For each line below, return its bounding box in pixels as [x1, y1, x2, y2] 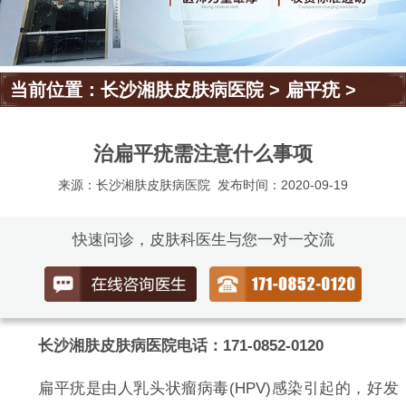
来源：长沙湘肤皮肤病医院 [57, 178, 210, 193]
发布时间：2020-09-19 [217, 178, 349, 193]
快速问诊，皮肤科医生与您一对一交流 [72, 231, 334, 249]
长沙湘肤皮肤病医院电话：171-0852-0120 [37, 336, 324, 354]
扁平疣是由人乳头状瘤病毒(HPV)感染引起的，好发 [37, 379, 399, 397]
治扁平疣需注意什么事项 [93, 142, 313, 166]
